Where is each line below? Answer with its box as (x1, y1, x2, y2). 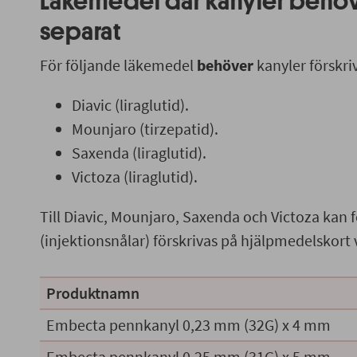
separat (39, 19, 122, 45)
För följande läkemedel (39, 55, 197, 75)
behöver (196, 55, 253, 75)
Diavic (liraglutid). (71, 95, 189, 115)
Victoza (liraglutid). (71, 167, 198, 186)
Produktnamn (45, 283, 139, 303)
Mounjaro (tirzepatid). (71, 119, 218, 139)
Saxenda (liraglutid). (71, 143, 210, 163)
